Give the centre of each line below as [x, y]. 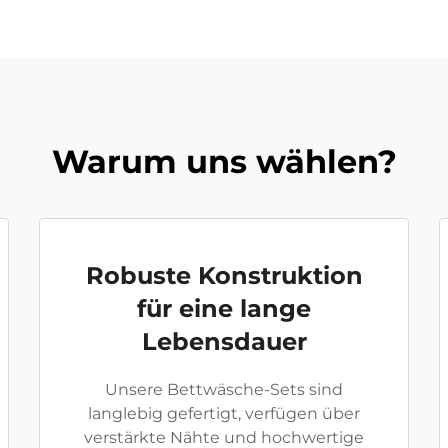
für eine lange [224, 308]
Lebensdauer [224, 341]
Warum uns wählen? [224, 161]
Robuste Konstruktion [224, 275]
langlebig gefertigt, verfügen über [224, 413]
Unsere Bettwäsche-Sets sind [224, 389]
